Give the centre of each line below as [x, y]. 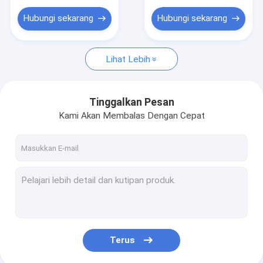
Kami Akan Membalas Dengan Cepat [131, 115]
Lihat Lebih [128, 59]
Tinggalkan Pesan [131, 102]
